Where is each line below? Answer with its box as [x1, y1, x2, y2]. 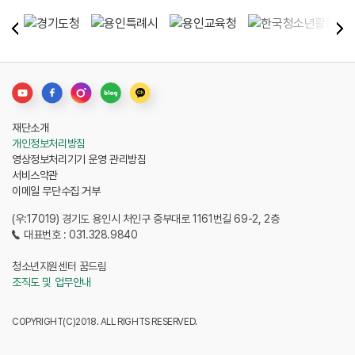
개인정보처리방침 [12, 137, 86, 151]
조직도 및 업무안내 [12, 276, 91, 289]
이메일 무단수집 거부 [12, 185, 101, 198]
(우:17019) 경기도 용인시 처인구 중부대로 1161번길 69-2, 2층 [12, 212, 280, 226]
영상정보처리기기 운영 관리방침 [12, 153, 147, 166]
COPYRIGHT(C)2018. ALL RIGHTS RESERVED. [12, 316, 197, 328]
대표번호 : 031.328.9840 [24, 228, 138, 242]
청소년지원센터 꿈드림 [12, 260, 107, 273]
